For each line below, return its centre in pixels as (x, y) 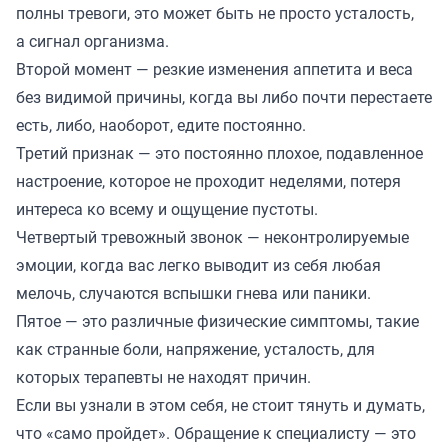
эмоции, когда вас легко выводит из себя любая (198, 265)
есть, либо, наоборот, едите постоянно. (163, 125)
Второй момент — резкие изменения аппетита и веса (214, 69)
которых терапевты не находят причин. (165, 377)
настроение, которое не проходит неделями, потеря (208, 181)
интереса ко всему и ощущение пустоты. (169, 209)
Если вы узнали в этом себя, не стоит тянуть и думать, (220, 405)
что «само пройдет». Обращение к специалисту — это (216, 433)
